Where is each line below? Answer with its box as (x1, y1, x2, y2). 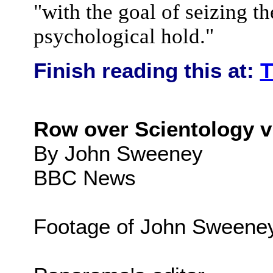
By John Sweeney (33, 141, 203, 166)
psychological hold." (33, 24, 214, 49)
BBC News (33, 166, 136, 190)
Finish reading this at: (33, 58, 260, 83)
